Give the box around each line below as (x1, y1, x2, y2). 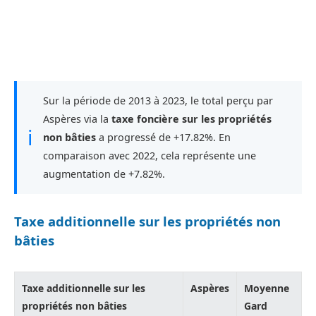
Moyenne (244, 281, 289, 295)
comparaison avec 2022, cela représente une (43, 148, 256, 162)
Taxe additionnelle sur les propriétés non (14, 212, 281, 230)
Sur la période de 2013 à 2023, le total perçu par (43, 93, 273, 107)
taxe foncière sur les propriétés (111, 111, 272, 126)
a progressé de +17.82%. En (96, 130, 231, 144)
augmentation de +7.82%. (43, 166, 165, 181)
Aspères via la (43, 111, 111, 126)
